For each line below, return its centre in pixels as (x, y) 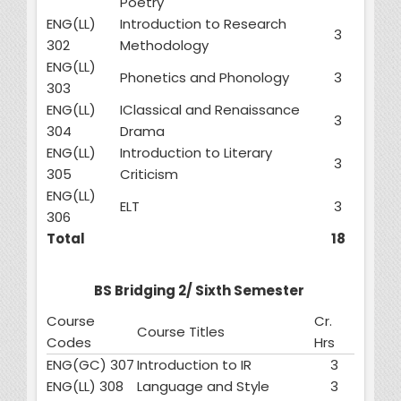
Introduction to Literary (196, 153)
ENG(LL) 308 (85, 387)
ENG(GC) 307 (90, 365)
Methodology (166, 46)
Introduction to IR (194, 365)
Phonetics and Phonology (205, 78)
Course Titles (181, 332)
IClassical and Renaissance (210, 110)
